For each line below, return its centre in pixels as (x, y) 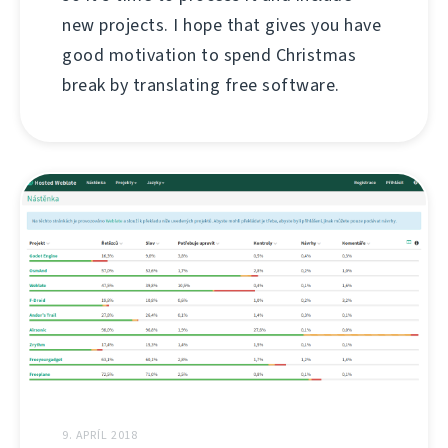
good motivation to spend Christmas (209, 55)
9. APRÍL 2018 (100, 435)
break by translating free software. (201, 85)
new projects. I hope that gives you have (221, 25)
